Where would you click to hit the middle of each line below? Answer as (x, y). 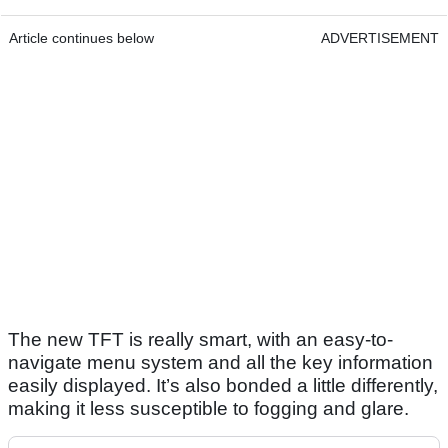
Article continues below (81, 38)
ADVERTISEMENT (380, 38)
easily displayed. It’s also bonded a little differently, (223, 386)
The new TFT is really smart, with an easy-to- (200, 340)
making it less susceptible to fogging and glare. (208, 409)
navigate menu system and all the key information (220, 363)
